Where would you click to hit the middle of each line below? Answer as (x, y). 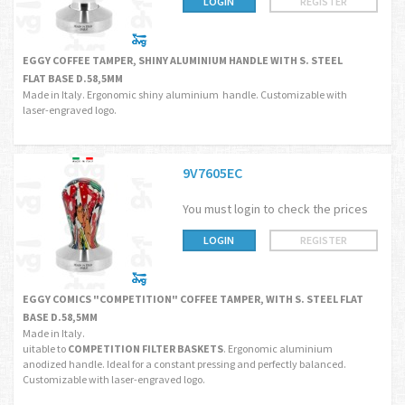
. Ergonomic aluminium (278, 348)
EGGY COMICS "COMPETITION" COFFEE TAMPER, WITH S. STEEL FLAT (193, 299)
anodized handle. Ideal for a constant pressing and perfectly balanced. (184, 364)
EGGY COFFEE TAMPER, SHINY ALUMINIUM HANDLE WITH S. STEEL (183, 60)
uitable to (45, 348)
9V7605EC (212, 173)
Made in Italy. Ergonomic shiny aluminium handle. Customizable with (185, 94)
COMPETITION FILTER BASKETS (146, 348)
